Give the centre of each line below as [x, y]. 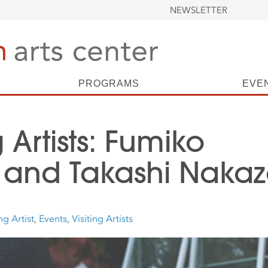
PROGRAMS [109, 83]
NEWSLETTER [199, 10]
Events [53, 218]
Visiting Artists [102, 218]
